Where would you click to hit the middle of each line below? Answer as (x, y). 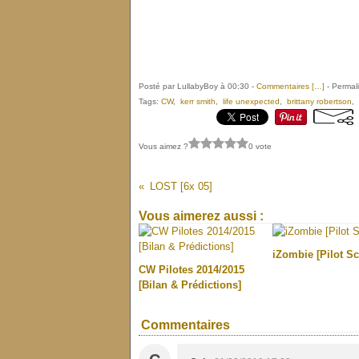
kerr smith (198, 101)
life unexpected (251, 101)
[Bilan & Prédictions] (190, 285)
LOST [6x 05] (181, 186)
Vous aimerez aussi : (201, 216)
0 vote (260, 146)
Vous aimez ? (163, 146)
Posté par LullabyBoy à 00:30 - (198, 86)
